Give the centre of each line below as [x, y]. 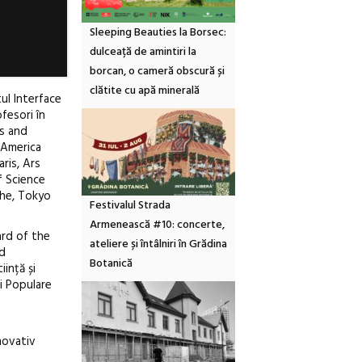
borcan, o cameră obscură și [157, 72]
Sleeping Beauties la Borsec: [158, 33]
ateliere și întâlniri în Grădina [158, 245]
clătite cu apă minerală [145, 91]
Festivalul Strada [130, 206]
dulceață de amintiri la [143, 53]
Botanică [111, 264]
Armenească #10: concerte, [157, 225]
